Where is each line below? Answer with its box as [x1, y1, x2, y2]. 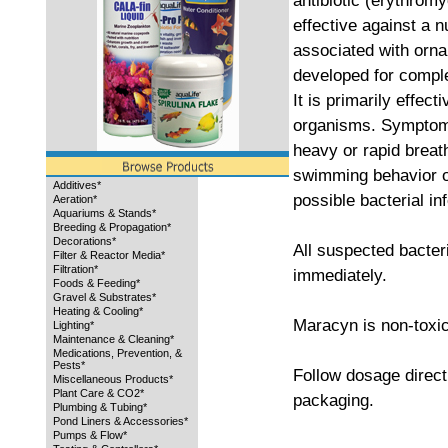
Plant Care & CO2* [53, 387, 144, 399]
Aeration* [53, 193, 97, 205]
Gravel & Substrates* [53, 291, 156, 303]
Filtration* [53, 263, 98, 275]
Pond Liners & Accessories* [53, 415, 188, 427]
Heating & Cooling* [53, 305, 143, 317]
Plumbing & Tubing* [53, 401, 147, 413]
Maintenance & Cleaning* [53, 333, 174, 345]
